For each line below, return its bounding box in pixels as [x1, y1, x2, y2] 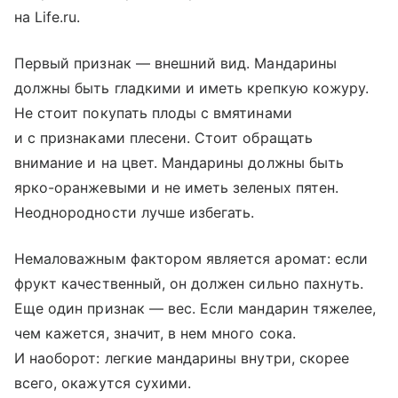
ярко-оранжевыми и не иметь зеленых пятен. [14, 179, 338, 196]
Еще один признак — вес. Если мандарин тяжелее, [14, 299, 377, 317]
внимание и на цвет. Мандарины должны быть [14, 154, 344, 171]
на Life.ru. [14, 8, 81, 26]
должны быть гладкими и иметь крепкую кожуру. [14, 79, 370, 97]
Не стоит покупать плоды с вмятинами [14, 104, 292, 122]
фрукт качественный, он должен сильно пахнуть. [14, 275, 364, 292]
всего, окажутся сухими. [14, 374, 192, 392]
